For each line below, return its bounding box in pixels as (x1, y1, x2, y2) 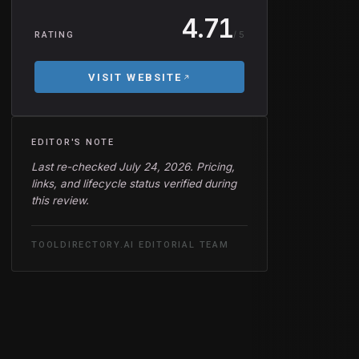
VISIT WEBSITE (87, 71, 183, 83)
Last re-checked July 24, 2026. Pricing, (31, 160, 235, 173)
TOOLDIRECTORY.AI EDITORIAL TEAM (31, 240, 229, 250)
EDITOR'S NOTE (31, 137, 115, 147)
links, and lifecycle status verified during (31, 177, 236, 190)
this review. (31, 194, 89, 207)
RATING (34, 30, 75, 40)
